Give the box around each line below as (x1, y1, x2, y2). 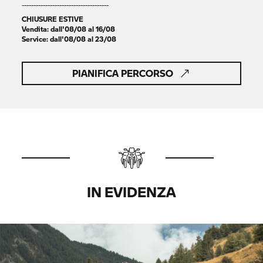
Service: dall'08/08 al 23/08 (22, 33, 117, 44)
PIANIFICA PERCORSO (72, 66, 173, 80)
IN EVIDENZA (87, 181, 176, 202)
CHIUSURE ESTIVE (22, 14, 84, 24)
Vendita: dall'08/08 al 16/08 (22, 23, 116, 34)
